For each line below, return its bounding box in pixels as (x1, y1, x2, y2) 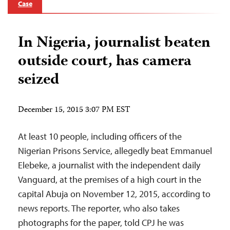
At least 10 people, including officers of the (18, 130, 182, 143)
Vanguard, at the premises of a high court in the (18, 174, 201, 186)
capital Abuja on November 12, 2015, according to (18, 188, 210, 200)
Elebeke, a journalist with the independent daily (18, 159, 200, 171)
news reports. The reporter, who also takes (18, 202, 180, 215)
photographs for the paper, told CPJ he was (18, 217, 184, 229)
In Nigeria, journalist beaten (18, 31, 210, 56)
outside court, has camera (18, 49, 191, 75)
